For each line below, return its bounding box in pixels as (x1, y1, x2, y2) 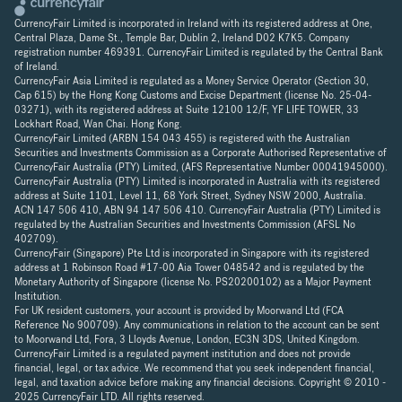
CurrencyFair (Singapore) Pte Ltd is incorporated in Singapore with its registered (14, 246, 369, 259)
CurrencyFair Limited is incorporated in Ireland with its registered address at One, (14, 16, 372, 30)
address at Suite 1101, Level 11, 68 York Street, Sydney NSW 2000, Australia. (14, 188, 366, 202)
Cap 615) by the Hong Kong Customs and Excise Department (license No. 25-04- (14, 88, 371, 101)
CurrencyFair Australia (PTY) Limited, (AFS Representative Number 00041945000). (14, 160, 388, 173)
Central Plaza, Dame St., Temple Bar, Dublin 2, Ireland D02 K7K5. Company (14, 31, 349, 44)
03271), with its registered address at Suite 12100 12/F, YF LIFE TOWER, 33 (14, 102, 359, 116)
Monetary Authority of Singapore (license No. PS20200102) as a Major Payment (14, 275, 371, 288)
